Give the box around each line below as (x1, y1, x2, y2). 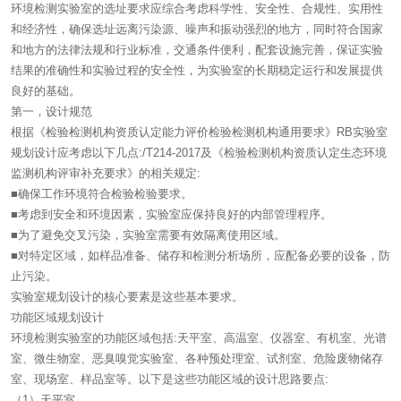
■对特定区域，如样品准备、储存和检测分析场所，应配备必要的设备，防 (11, 248, 390, 262)
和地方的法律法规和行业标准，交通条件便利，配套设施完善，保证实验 (11, 42, 383, 56)
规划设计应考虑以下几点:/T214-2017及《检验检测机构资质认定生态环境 (11, 145, 387, 159)
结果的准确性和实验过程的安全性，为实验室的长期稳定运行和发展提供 (11, 63, 383, 77)
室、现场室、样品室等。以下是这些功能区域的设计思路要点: (11, 371, 328, 386)
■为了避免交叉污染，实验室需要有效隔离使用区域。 (11, 227, 286, 242)
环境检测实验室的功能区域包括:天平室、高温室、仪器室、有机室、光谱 (11, 330, 387, 345)
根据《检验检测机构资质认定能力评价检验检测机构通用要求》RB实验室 (11, 124, 388, 139)
